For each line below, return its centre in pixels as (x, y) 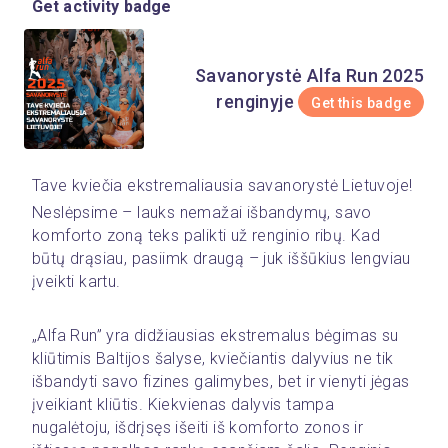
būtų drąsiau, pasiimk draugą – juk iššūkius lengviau (221, 258)
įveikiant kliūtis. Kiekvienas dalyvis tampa (183, 404)
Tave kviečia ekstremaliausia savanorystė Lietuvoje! (222, 185)
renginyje (255, 101)
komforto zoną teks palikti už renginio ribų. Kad (206, 235)
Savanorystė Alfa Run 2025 (309, 75)
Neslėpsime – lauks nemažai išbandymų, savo (202, 212)
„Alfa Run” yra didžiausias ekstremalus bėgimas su (215, 335)
